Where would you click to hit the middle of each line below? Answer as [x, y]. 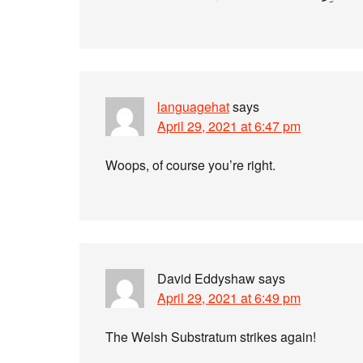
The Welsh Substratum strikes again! [211, 337]
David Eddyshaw [206, 278]
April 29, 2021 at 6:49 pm [229, 298]
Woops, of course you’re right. [190, 165]
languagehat [193, 107]
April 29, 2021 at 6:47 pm [229, 126]
